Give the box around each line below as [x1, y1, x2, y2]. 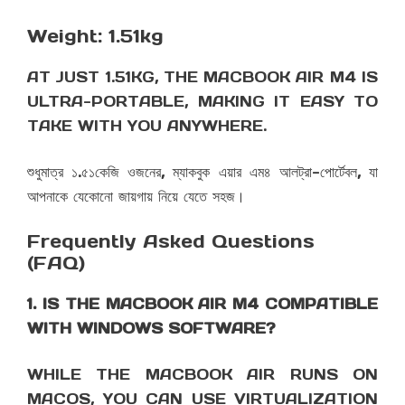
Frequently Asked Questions [27, 230, 315, 254]
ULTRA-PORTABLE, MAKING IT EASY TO [27, 92, 378, 111]
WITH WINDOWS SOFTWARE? [27, 319, 276, 338]
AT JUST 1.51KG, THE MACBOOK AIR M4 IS [27, 68, 378, 87]
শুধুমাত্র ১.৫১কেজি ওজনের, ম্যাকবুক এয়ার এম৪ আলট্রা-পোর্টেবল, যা [27, 163, 378, 182]
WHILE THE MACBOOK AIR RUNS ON [27, 365, 378, 384]
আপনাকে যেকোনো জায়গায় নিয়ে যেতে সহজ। [27, 187, 245, 206]
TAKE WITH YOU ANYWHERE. [27, 117, 267, 136]
